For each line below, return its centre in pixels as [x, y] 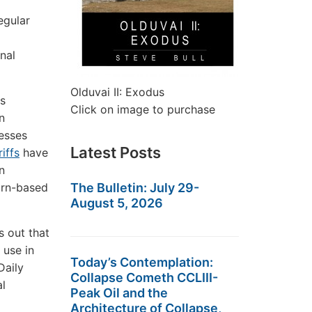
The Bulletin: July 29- [135, 188]
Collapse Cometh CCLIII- [144, 278]
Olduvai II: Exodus [117, 92]
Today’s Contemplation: [142, 262]
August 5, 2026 [117, 203]
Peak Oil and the [119, 293]
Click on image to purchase [143, 109]
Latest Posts [116, 153]
